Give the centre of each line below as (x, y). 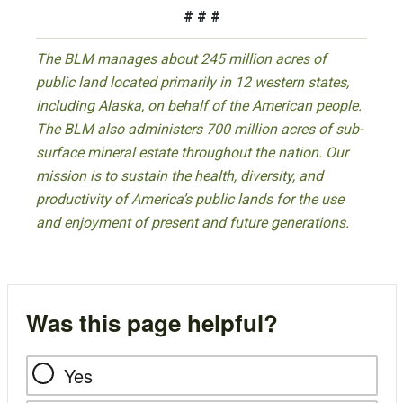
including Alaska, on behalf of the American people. (199, 106)
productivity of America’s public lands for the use (190, 200)
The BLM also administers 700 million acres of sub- (199, 130)
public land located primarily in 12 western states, (193, 83)
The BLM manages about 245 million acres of (181, 59)
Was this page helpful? (152, 323)
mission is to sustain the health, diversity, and (179, 176)
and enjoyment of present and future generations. (193, 223)
